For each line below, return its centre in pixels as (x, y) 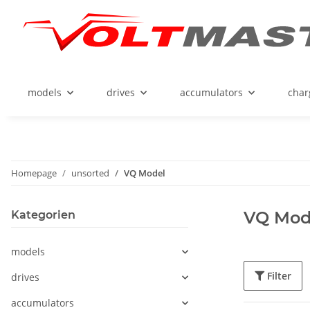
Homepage (34, 173)
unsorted (90, 173)
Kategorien (43, 215)
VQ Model (145, 173)
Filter (279, 276)
